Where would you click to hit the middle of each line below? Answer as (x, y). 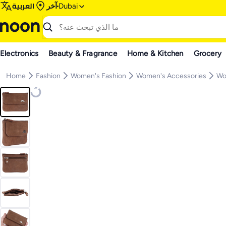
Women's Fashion (98, 76)
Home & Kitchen (155, 53)
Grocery (208, 53)
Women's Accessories (171, 76)
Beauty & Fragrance (83, 53)
